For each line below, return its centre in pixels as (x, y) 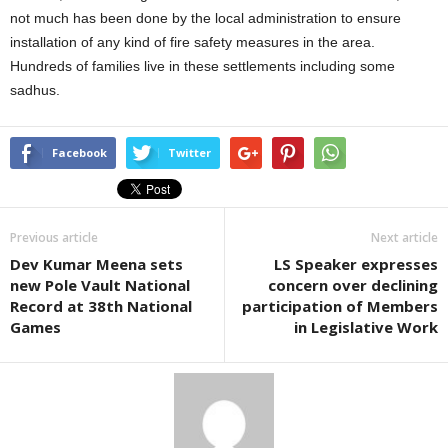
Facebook (79, 152)
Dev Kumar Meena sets (96, 264)
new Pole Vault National (100, 285)
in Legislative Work (366, 327)
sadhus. (35, 90)
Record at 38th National (101, 306)
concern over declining (353, 285)
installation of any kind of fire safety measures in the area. (192, 42)
